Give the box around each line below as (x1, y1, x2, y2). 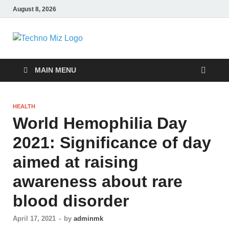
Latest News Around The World (90, 43, 191, 51)
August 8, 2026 (13, 5, 56, 13)
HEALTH (13, 103, 35, 109)
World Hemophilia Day (13, 114, 187, 132)
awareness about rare (13, 172, 182, 191)
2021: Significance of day (13, 133, 211, 152)
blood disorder (13, 192, 129, 210)
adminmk (74, 215, 103, 223)
